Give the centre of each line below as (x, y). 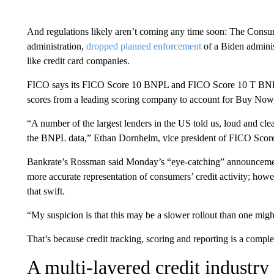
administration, (56, 46)
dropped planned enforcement (143, 46)
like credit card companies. (78, 61)
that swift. (46, 191)
